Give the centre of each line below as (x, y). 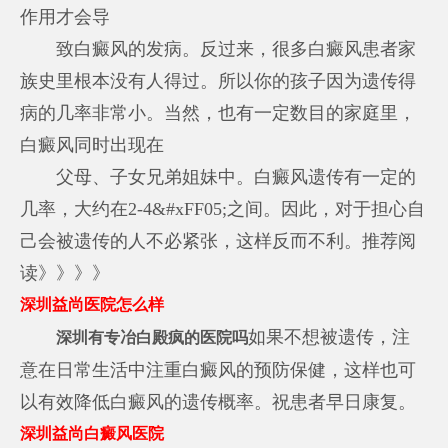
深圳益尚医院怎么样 (92, 304)
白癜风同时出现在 (92, 144)
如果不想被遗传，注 (329, 336)
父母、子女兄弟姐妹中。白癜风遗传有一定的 (218, 176)
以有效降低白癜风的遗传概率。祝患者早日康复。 (218, 401)
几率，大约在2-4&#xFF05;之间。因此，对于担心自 (223, 208)
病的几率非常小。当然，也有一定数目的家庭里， (218, 112)
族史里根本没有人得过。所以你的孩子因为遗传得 (218, 80)
